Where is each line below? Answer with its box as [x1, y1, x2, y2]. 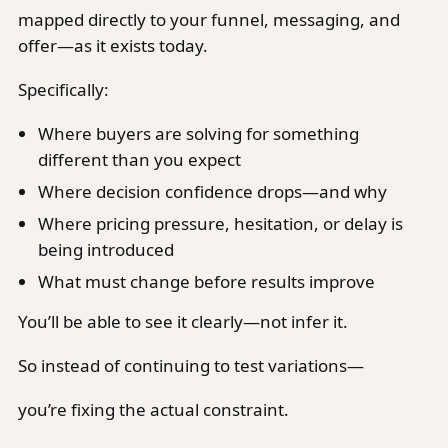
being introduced [38, 238, 174, 261]
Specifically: [18, 78, 109, 101]
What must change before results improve [38, 270, 375, 293]
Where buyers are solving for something [38, 122, 359, 145]
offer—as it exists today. [18, 34, 208, 57]
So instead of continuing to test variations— [18, 354, 364, 377]
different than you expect [38, 148, 241, 171]
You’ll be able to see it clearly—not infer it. [18, 310, 348, 333]
